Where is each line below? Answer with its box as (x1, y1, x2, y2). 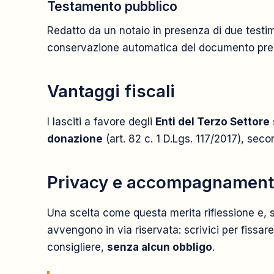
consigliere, (47, 240, 107, 253)
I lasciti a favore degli (47, 116, 155, 128)
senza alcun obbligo (107, 240, 212, 253)
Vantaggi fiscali (47, 81, 175, 102)
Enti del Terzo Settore (155, 116, 270, 128)
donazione (47, 133, 103, 145)
